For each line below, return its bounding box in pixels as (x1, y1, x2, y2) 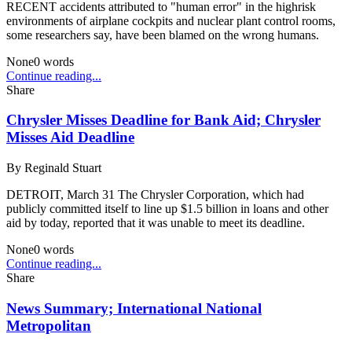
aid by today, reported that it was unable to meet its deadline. (6, 216, 305, 230)
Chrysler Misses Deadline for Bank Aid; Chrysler (6, 112, 321, 129)
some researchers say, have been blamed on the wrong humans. (6, 27, 319, 42)
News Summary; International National (6, 299, 262, 317)
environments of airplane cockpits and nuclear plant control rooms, (6, 13, 335, 27)
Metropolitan (6, 317, 91, 334)
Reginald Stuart (24, 161, 101, 175)
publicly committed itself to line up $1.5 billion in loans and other (6, 202, 328, 216)
